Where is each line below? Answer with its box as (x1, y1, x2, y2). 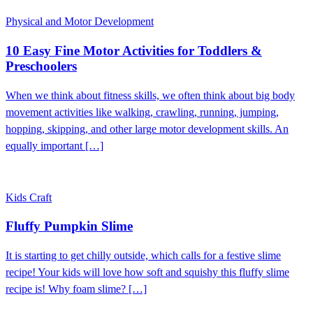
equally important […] (6, 139, 103, 152)
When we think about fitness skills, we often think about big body (6, 89, 295, 101)
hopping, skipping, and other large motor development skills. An (6, 122, 289, 135)
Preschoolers (6, 58, 77, 73)
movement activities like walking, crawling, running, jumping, (6, 105, 279, 118)
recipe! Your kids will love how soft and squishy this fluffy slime (6, 266, 289, 279)
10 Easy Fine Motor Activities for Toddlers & (6, 43, 262, 58)
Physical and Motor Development (6, 15, 154, 28)
